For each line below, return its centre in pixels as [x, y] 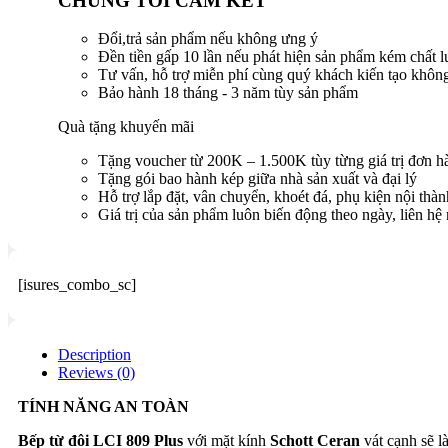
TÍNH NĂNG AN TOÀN [103, 407]
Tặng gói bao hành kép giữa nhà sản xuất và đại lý [257, 179]
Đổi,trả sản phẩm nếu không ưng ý [208, 39]
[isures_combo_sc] [77, 285]
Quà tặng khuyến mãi [126, 127]
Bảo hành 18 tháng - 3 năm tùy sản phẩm [228, 93]
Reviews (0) [96, 373]
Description [94, 355]
